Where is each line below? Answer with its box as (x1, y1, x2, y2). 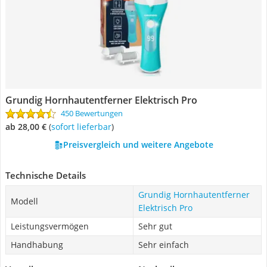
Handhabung (11, 239, 63, 250)
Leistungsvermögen (11, 221, 89, 232)
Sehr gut (138, 221, 172, 232)
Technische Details (5, 169, 86, 181)
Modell (11, 195, 38, 207)
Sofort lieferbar (55, 121, 111, 132)
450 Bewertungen (61, 108, 123, 119)
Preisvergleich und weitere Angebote (63, 139, 213, 150)
